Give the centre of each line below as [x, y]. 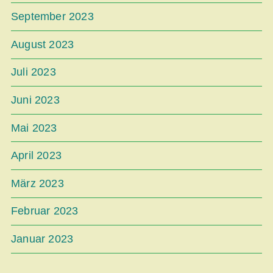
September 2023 [52, 17]
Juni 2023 [35, 100]
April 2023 [36, 156]
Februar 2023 [45, 211]
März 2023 [37, 183]
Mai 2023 [34, 128]
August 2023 [43, 44]
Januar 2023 [42, 239]
